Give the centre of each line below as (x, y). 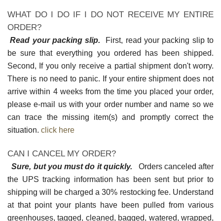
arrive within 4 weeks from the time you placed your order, (110, 92)
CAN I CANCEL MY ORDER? (62, 153)
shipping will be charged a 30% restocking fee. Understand (110, 192)
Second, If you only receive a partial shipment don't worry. (110, 66)
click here (57, 130)
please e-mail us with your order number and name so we (110, 105)
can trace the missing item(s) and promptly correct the (110, 117)
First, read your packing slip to (157, 40)
